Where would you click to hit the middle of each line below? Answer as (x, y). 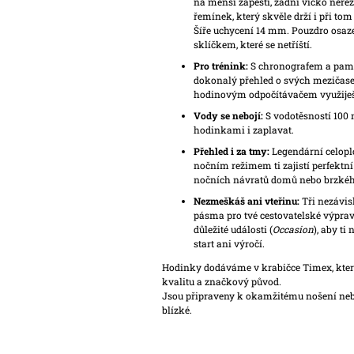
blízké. (177, 310)
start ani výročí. (229, 244)
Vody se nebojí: (228, 116)
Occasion (293, 230)
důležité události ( (233, 230)
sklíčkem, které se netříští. (252, 45)
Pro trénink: (220, 66)
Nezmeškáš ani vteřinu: (246, 201)
